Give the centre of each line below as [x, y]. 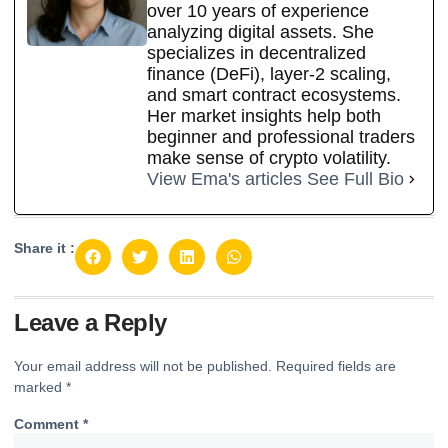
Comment [48, 423]
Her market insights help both [264, 116]
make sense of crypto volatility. [269, 158]
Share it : [44, 248]
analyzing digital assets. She [260, 32]
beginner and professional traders [281, 137]
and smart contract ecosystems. [274, 95]
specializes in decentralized [256, 53]
